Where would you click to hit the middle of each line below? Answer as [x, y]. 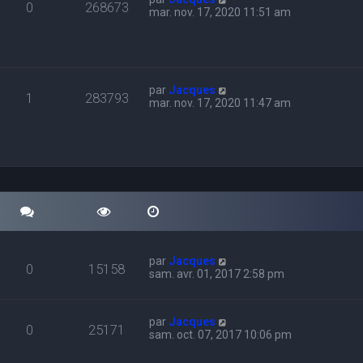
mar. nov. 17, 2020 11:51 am [220, 12]
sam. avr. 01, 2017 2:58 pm [217, 274]
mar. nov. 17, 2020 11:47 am [220, 103]
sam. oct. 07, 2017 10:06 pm [221, 335]
